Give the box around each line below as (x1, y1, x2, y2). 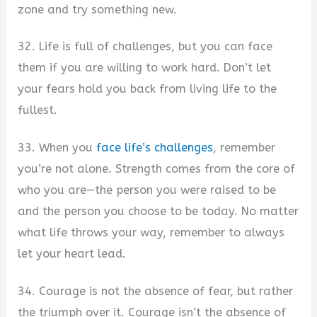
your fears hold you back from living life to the (18, 82, 277, 96)
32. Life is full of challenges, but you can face (18, 40, 273, 54)
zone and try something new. (18, 2, 178, 16)
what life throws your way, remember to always (18, 226, 285, 240)
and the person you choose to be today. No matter (18, 204, 299, 219)
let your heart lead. (18, 247, 127, 261)
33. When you (18, 141, 97, 155)
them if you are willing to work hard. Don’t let (18, 61, 272, 75)
